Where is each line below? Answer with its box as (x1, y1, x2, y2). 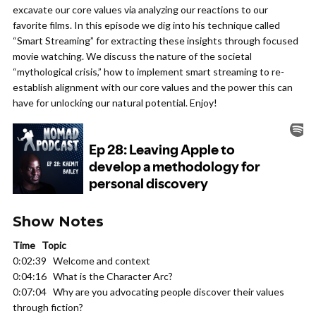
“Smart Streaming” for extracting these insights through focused (13, 35, 298, 47)
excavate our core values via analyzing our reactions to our (13, 4, 268, 16)
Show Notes (13, 213, 104, 230)
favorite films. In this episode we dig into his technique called (13, 19, 280, 31)
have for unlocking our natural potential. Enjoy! (13, 97, 217, 109)
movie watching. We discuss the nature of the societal (13, 50, 252, 62)
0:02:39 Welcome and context (13, 255, 150, 267)
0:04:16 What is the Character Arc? (13, 270, 173, 282)
